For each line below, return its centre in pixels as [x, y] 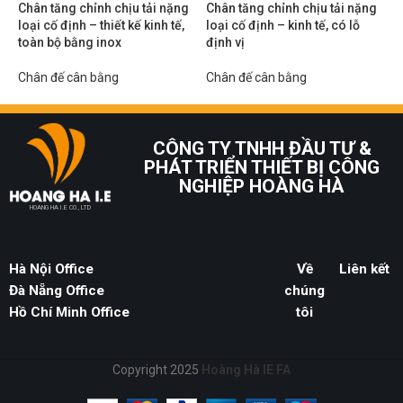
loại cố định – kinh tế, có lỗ [283, 25]
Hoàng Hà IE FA [246, 370]
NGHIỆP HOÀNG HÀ [262, 187]
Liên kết [364, 269]
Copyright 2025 [157, 370]
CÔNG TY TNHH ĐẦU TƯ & [262, 149]
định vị [225, 42]
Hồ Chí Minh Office [69, 313]
